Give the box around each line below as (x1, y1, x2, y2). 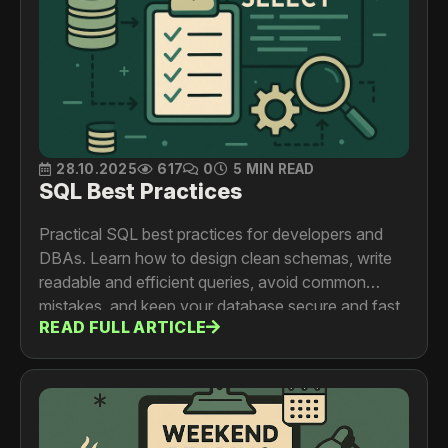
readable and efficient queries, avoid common (39, 272, 366, 293)
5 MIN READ (232, 161, 315, 178)
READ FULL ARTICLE (39, 316, 207, 337)
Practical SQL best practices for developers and (39, 224, 383, 245)
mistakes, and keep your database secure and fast (39, 296, 400, 317)
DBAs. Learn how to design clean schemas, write (39, 248, 392, 269)
